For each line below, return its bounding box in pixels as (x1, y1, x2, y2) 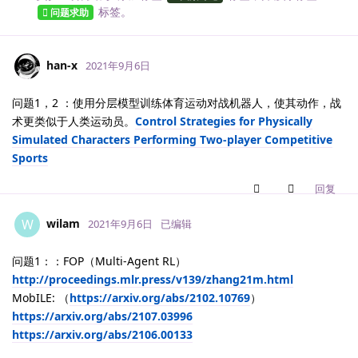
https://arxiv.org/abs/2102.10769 (70, 290, 250, 306)
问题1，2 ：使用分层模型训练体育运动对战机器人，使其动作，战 (12, 95, 341, 111)
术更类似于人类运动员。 (12, 113, 135, 129)
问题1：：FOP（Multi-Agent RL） (12, 253, 186, 269)
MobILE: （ (12, 290, 70, 306)
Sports (12, 150, 48, 166)
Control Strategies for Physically (135, 113, 312, 129)
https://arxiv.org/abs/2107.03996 (12, 308, 193, 324)
